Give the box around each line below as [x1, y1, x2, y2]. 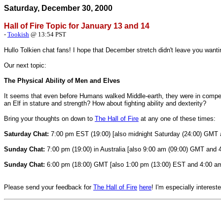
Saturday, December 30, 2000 [4, 4, 112, 12]
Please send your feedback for [4, 184, 93, 191]
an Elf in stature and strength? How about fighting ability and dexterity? [4, 100, 206, 107]
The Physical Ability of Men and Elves [4, 77, 120, 84]
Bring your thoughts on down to [4, 115, 95, 122]
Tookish [7, 31, 29, 38]
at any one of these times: [139, 115, 216, 122]
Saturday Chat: [4, 130, 49, 138]
